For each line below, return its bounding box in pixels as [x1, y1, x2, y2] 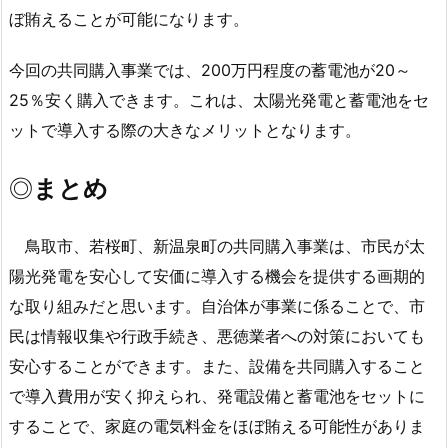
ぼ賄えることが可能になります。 [9, 9, 249, 30]
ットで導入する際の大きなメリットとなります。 [9, 119, 361, 140]
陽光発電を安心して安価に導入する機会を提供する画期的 [9, 266, 425, 287]
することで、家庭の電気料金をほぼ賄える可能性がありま [9, 416, 425, 437]
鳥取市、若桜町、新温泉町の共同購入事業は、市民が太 [9, 236, 425, 257]
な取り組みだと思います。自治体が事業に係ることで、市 [9, 296, 425, 317]
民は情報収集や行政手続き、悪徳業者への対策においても [9, 326, 425, 347]
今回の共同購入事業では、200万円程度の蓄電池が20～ [9, 59, 411, 80]
